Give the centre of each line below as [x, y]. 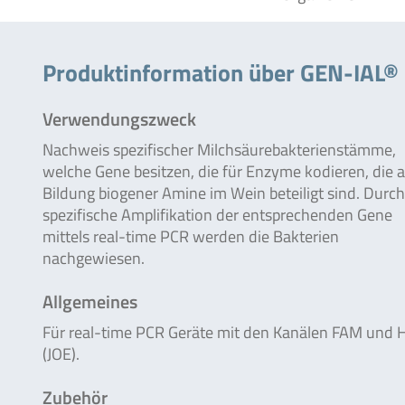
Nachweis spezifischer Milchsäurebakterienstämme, [219, 150]
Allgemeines [90, 301]
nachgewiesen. [94, 258]
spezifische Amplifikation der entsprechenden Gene [217, 215]
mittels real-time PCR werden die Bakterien [191, 236]
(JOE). [61, 354]
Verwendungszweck [119, 119]
